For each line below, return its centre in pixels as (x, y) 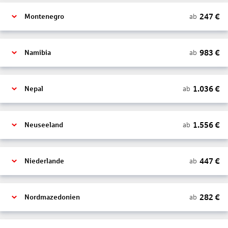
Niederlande (44, 161)
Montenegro (44, 17)
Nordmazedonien (52, 197)
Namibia (38, 53)
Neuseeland (44, 125)
